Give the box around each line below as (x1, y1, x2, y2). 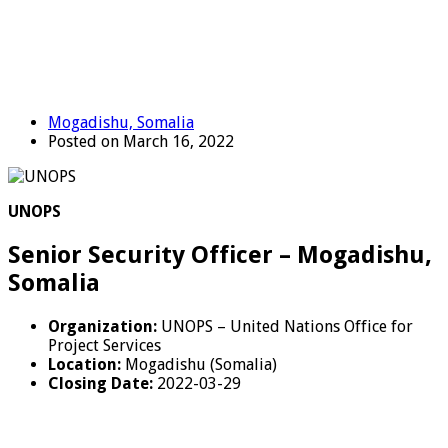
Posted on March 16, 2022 (48, 131, 234, 151)
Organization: (48, 316, 157, 336)
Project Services (48, 335, 161, 355)
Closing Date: (48, 373, 153, 393)
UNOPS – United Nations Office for (157, 316, 413, 336)
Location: (48, 354, 121, 374)
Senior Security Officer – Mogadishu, (8, 240, 432, 269)
